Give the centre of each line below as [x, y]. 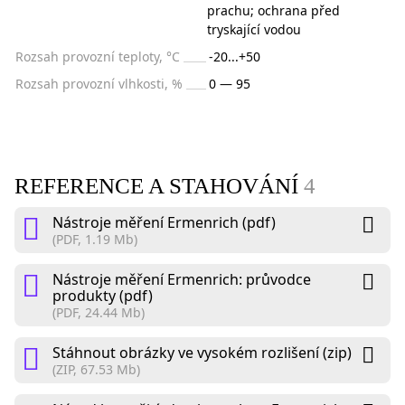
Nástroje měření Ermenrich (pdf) [164, 222]
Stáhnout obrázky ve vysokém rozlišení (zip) [202, 352]
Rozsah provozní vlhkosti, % [99, 83]
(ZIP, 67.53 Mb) [96, 369]
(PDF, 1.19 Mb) [95, 239]
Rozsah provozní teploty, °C [98, 56]
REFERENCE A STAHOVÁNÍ [159, 185]
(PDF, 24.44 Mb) [99, 312]
